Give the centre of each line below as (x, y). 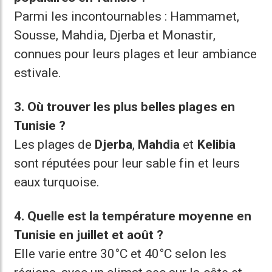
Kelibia (216, 144)
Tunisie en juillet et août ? (89, 235)
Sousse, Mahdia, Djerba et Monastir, (115, 35)
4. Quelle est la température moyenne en (133, 216)
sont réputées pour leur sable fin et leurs (127, 163)
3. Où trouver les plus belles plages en (124, 107)
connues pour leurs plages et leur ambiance (135, 54)
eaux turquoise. (57, 182)
